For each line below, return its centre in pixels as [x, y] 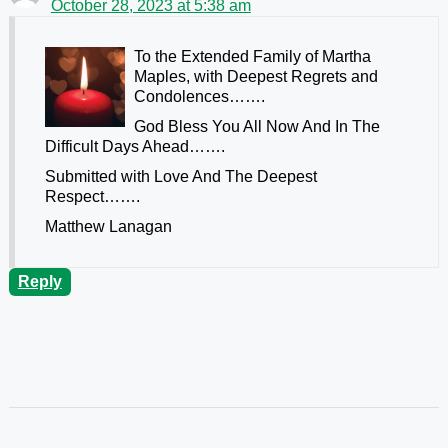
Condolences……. [199, 96]
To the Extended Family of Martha [252, 56]
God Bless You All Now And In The [256, 126]
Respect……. [92, 196]
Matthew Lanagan [108, 226]
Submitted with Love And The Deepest [180, 176]
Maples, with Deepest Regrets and [255, 76]
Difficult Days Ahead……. [134, 146]
